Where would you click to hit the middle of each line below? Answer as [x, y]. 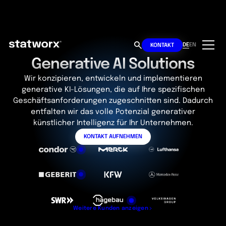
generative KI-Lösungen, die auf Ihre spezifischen [113, 89]
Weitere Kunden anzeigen [111, 209]
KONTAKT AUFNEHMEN [113, 137]
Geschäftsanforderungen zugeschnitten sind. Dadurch [113, 100]
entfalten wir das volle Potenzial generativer [113, 111]
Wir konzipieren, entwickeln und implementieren [113, 78]
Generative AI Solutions [113, 64]
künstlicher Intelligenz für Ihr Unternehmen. [113, 123]
